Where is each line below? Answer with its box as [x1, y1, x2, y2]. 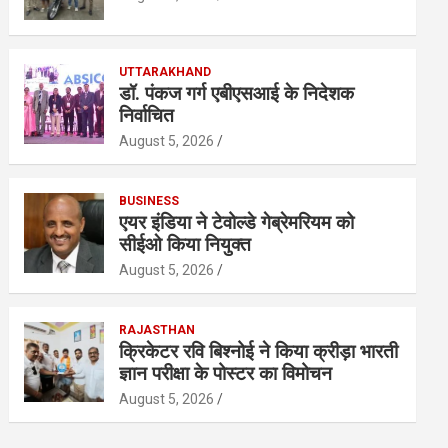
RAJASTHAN [119, 323, 196, 337]
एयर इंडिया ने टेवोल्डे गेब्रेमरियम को [119, 211, 355, 234]
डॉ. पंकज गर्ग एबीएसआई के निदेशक [119, 82, 355, 105]
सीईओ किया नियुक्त [119, 233, 252, 256]
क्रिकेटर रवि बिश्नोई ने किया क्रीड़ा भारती [119, 340, 399, 363]
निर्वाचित [119, 104, 175, 127]
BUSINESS [119, 194, 180, 208]
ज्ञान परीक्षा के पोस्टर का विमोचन [119, 362, 333, 385]
